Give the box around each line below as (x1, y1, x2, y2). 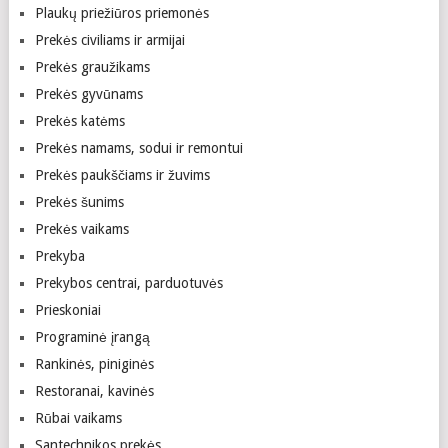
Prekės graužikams (34, 59, 150, 75)
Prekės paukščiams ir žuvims (34, 167, 210, 183)
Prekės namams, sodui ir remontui (34, 140, 243, 156)
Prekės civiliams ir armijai (34, 32, 185, 48)
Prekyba (34, 248, 85, 264)
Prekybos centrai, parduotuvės (34, 275, 223, 291)
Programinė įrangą (34, 329, 150, 345)
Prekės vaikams (34, 221, 129, 237)
